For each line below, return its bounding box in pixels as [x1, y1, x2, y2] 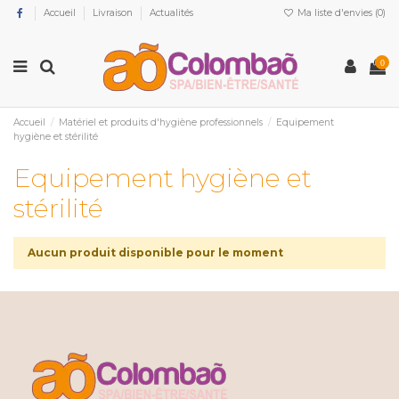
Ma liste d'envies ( [294, 6, 378, 19]
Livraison [93, 6, 136, 19]
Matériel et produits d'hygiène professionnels [59, 116, 264, 128]
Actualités [150, 6, 194, 19]
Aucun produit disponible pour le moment [28, 245, 283, 259]
